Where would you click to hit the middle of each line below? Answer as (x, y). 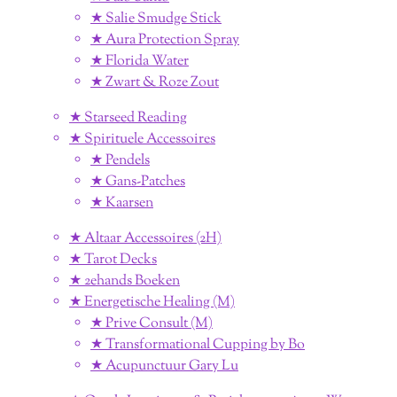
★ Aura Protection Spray (165, 40)
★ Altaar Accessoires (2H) (145, 238)
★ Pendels (120, 160)
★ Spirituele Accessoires (142, 139)
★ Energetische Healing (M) (152, 302)
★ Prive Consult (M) (152, 323)
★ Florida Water (140, 61)
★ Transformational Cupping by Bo (198, 345)
